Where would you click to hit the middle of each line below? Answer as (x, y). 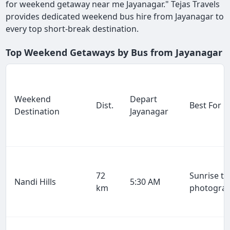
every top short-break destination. (72, 29)
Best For (206, 106)
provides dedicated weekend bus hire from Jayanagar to (115, 17)
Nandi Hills (35, 182)
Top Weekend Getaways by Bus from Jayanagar (114, 53)
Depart (144, 99)
